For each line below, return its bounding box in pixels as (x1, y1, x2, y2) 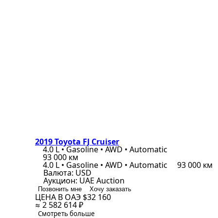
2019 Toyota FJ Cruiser (35, 136, 119, 147)
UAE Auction (79, 175, 125, 186)
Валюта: (43, 167, 73, 178)
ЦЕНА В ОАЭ (35, 192, 83, 202)
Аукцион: (43, 175, 77, 186)
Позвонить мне (38, 185, 82, 193)
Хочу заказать (90, 185, 131, 193)
